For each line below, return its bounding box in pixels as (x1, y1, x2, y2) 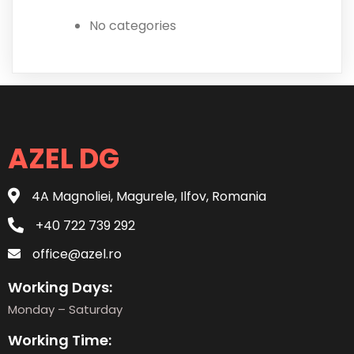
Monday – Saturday (8, 301, 122, 318)
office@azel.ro (32, 245, 122, 264)
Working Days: (8, 277, 112, 298)
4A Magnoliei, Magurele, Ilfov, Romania (32, 187, 266, 206)
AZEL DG (8, 139, 119, 179)
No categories (89, 17, 176, 36)
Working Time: (8, 330, 111, 351)
